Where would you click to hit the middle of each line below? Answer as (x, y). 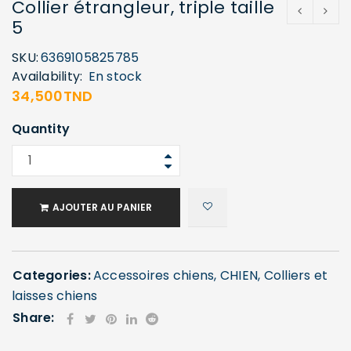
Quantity (41, 129)
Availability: (47, 77)
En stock (115, 77)
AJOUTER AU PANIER (102, 208)
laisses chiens (55, 296)
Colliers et (296, 276)
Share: (34, 318)
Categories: (52, 276)
